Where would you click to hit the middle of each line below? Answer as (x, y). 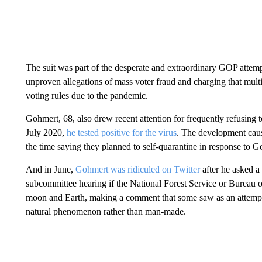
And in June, (50, 169)
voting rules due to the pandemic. (87, 96)
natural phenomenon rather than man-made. (106, 211)
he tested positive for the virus (121, 132)
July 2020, (46, 132)
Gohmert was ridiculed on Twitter (139, 169)
